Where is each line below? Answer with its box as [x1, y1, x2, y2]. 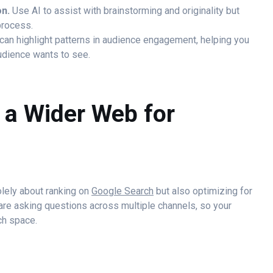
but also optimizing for [154, 185, 252, 197]
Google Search [91, 185, 154, 197]
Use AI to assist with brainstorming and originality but [10, 5, 239, 17]
